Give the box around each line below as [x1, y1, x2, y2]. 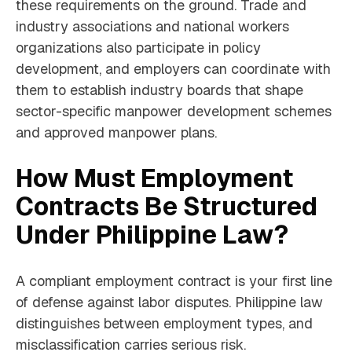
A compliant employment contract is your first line [16, 272, 332, 291]
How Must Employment [16, 162, 293, 195]
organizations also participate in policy [16, 38, 261, 57]
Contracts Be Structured [16, 190, 317, 223]
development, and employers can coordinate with [16, 60, 331, 79]
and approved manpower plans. [16, 123, 217, 142]
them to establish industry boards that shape [16, 81, 303, 100]
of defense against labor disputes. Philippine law [16, 293, 323, 312]
